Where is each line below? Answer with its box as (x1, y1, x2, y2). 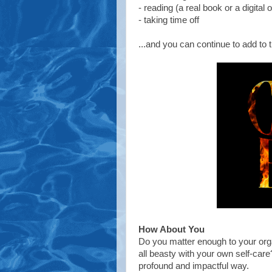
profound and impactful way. (138, 260, 249, 271)
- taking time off (138, 15, 199, 25)
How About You (138, 224, 205, 234)
